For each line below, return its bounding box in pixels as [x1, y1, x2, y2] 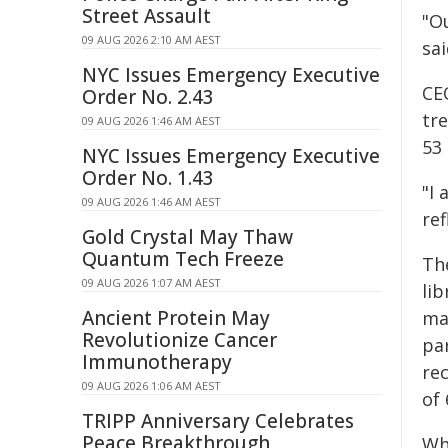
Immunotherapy [82, 349, 232, 375]
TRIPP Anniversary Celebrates [82, 408, 354, 434]
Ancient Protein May [82, 305, 270, 331]
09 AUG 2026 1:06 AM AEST [82, 378, 221, 393]
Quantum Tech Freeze [82, 246, 284, 272]
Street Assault [82, 3, 211, 29]
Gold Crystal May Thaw [82, 224, 293, 250]
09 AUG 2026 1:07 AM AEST [82, 275, 221, 290]
